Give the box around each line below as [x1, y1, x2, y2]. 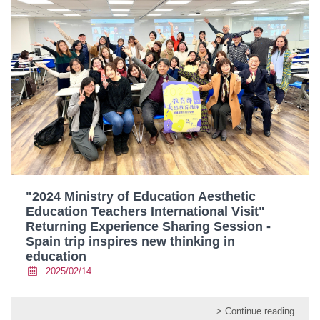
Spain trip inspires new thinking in [26, 234, 235, 249]
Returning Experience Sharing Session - [26, 219, 271, 234]
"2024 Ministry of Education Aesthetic [26, 189, 256, 204]
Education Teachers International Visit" [26, 204, 265, 219]
